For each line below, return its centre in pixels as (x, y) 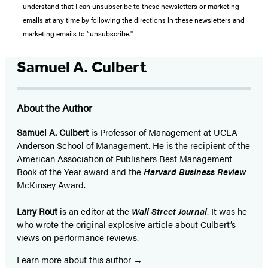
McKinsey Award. (51, 184)
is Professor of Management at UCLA (163, 132)
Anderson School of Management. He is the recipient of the (133, 145)
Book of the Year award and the (80, 171)
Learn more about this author (75, 259)
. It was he (227, 211)
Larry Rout (37, 211)
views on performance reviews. (78, 237)
